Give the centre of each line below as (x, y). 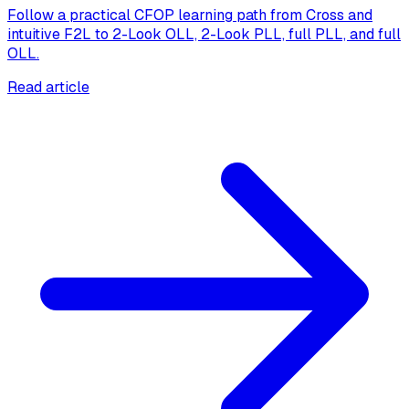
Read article (48, 88)
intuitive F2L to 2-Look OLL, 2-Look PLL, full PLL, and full (204, 35)
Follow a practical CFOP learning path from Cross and (190, 16)
